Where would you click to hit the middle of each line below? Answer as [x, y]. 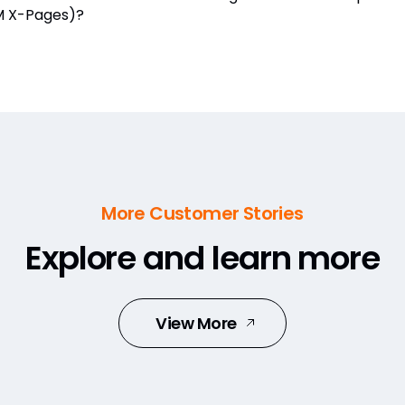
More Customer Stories [202, 213]
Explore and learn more [202, 258]
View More [196, 323]
